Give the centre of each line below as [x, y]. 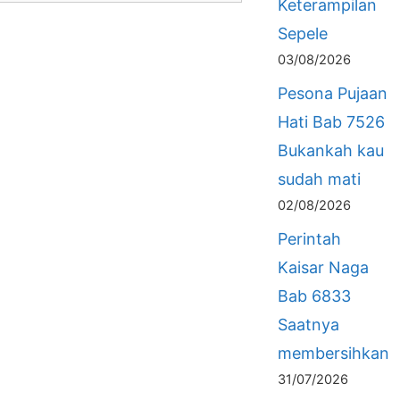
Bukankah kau [331, 150]
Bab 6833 [314, 296]
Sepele [303, 33]
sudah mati [319, 179]
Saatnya [308, 325]
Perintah [309, 239]
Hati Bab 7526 [331, 122]
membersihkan [333, 353]
